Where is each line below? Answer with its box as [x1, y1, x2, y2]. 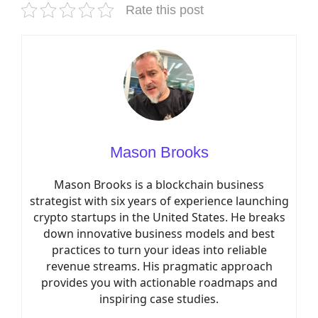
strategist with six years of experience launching [29, 193, 289, 209]
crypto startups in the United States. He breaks [33, 209, 285, 225]
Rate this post [126, 3, 204, 17]
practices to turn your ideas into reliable [51, 242, 267, 258]
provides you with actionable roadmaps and [40, 275, 278, 290]
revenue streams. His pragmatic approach [45, 258, 273, 274]
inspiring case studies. [99, 291, 219, 307]
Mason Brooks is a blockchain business [54, 177, 264, 192]
